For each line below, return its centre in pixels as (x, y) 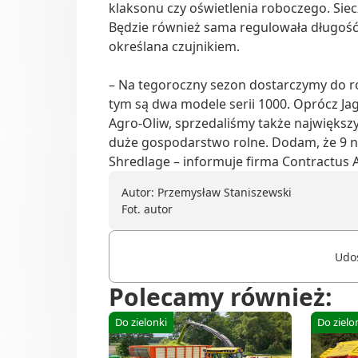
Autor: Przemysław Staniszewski (207, 193)
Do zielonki (141, 322)
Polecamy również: (221, 297)
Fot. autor (147, 209)
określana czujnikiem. (174, 47)
